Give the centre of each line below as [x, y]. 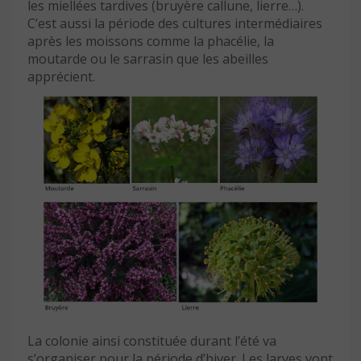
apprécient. [61, 76]
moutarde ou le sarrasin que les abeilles [148, 58]
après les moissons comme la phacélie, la [151, 41]
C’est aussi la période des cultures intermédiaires [175, 23]
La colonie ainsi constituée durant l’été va [152, 340]
